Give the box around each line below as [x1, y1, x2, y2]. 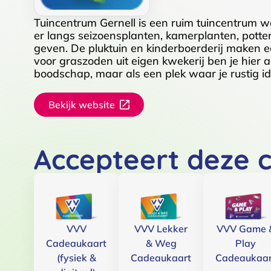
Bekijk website [48, 99, 115, 111]
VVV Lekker [134, 223, 188, 235]
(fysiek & [56, 252, 96, 264]
